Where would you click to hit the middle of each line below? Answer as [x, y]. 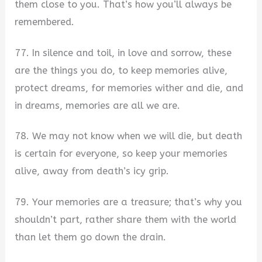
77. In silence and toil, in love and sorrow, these [123, 53]
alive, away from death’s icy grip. [92, 171]
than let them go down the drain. [91, 237]
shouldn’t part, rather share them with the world [126, 219]
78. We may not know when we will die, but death [129, 136]
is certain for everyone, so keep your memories [121, 154]
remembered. [45, 22]
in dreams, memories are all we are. [98, 105]
